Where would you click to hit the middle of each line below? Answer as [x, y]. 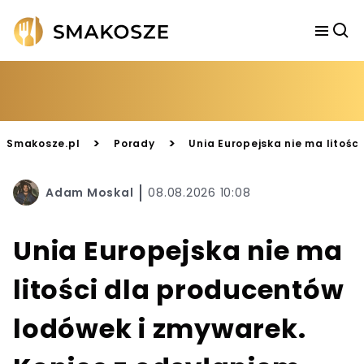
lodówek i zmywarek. [160, 329]
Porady [134, 143]
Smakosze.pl [43, 143]
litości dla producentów [179, 290]
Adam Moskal [90, 192]
